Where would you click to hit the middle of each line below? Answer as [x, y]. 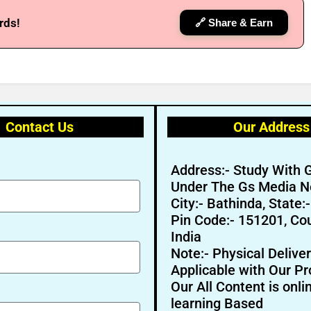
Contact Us [40, 127]
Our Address [271, 127]
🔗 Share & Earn [234, 23]
